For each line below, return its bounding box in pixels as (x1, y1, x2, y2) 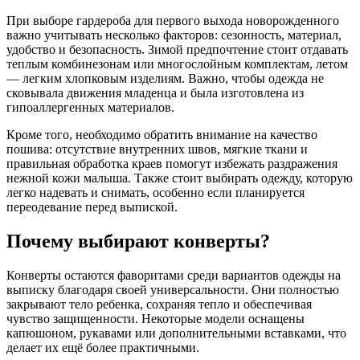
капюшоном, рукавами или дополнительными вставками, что (6, 325, 346, 340)
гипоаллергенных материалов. (6, 100, 174, 115)
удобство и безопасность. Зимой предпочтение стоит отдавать (6, 43, 348, 57)
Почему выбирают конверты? (6, 231, 270, 252)
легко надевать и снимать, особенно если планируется (6, 186, 305, 200)
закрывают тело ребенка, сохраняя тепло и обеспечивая (6, 297, 312, 311)
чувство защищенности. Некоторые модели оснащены (6, 311, 305, 325)
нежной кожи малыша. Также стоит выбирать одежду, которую (6, 171, 353, 186)
